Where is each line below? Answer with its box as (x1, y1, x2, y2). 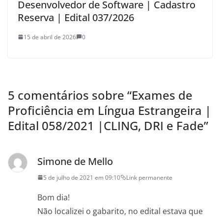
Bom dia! (37, 192, 70, 203)
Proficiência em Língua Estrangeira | (8, 102, 211, 118)
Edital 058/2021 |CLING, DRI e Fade (8, 117, 204, 134)
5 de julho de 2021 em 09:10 (43, 173, 120, 182)
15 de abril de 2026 (24, 32, 76, 41)
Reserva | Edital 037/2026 (18, 10, 134, 24)
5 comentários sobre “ (8, 86, 132, 103)
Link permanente (126, 173, 172, 182)
